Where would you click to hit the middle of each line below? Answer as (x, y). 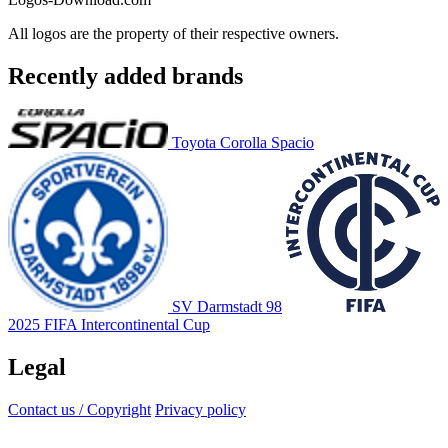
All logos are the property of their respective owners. (173, 33)
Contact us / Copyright (79, 410)
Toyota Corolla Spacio (243, 143)
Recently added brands (125, 75)
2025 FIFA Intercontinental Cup (109, 325)
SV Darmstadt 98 (227, 307)
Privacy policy (200, 410)
